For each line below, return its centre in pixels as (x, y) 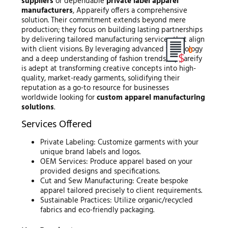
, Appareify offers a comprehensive (130, 11)
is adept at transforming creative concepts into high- (108, 69)
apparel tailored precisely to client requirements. (121, 191)
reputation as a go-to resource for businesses (95, 88)
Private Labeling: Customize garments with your (120, 143)
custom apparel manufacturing (151, 98)
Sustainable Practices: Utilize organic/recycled (117, 201)
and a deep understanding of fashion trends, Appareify (111, 59)
